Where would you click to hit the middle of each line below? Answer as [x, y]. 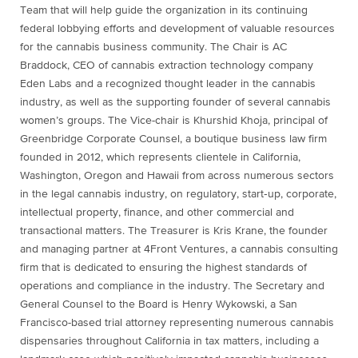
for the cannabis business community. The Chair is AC [153, 47]
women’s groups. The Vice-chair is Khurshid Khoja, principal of [174, 121]
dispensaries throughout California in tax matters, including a [169, 341]
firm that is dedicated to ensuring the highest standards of [163, 268]
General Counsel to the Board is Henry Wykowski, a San [159, 304]
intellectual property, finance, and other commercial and [157, 213]
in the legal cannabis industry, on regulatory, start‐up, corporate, [178, 194]
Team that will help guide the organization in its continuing [164, 10]
